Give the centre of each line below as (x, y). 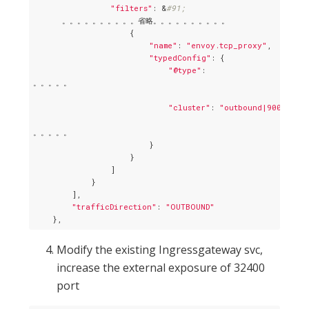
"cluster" (189, 108)
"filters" (131, 8)
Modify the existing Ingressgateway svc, (160, 249)
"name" (163, 46)
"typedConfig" (180, 58)
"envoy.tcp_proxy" (227, 46)
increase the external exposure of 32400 (161, 267)
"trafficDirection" (114, 207)
